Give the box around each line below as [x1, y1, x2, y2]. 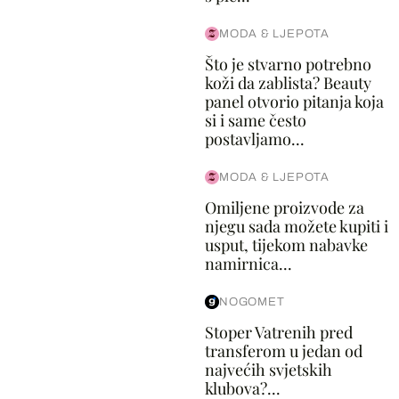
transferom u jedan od [204, 340, 362, 362]
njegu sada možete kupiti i [204, 216, 388, 238]
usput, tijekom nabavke [204, 234, 368, 256]
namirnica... [204, 253, 292, 275]
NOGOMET [218, 296, 285, 309]
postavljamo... [204, 128, 305, 151]
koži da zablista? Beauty [204, 72, 371, 94]
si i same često [204, 110, 306, 132]
